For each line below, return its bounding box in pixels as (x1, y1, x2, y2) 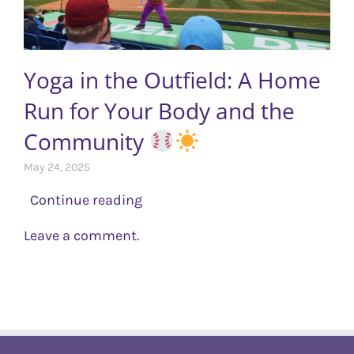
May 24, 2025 (24, 160, 90, 174)
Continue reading (24, 190, 142, 209)
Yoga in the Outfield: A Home (24, 64, 321, 95)
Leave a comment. (24, 226, 139, 244)
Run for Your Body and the (24, 95, 295, 126)
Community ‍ (24, 126, 149, 156)
